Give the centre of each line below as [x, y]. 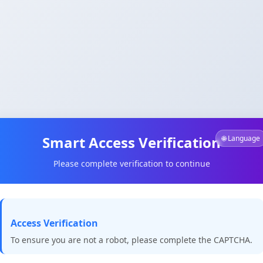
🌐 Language [241, 138]
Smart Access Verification [131, 142]
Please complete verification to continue [131, 163]
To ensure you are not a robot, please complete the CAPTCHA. [131, 240]
